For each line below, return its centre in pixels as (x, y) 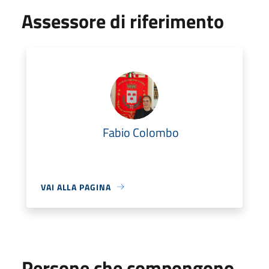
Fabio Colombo (141, 132)
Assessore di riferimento (123, 21)
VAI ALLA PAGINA (76, 187)
